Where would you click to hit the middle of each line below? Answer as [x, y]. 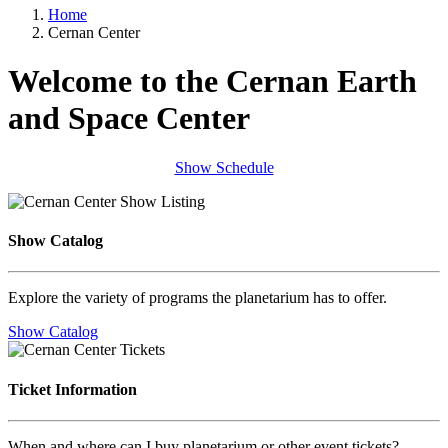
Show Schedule [224, 167]
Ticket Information [72, 389]
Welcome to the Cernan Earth [212, 81]
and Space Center [129, 118]
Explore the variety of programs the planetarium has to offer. [197, 298]
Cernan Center [94, 32]
